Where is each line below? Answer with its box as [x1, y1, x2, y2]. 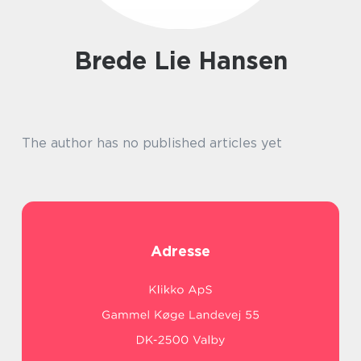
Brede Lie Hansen [91, 46, 288, 75]
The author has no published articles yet [22, 135, 282, 151]
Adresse [151, 243, 210, 259]
